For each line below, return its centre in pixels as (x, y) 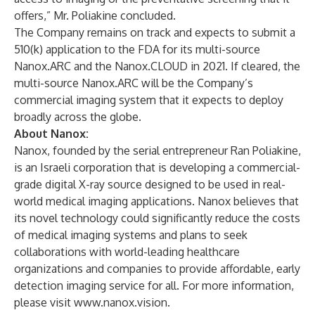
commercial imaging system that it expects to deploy (149, 100)
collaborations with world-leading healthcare (127, 252)
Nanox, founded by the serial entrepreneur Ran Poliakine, (157, 150)
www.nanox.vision (121, 302)
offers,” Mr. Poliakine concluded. (95, 15)
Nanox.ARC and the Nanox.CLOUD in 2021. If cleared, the (157, 66)
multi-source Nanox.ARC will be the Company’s (134, 83)
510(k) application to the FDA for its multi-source (137, 49)
